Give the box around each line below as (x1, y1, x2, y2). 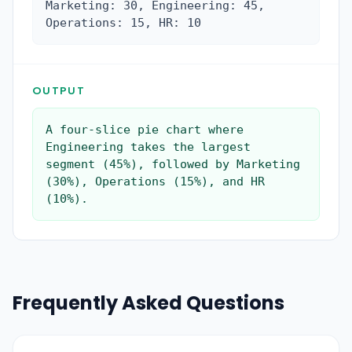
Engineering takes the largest (46, 140, 251, 154)
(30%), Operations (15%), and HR (46, 174, 265, 189)
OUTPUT (32, 84, 85, 97)
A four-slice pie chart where (46, 123, 244, 137)
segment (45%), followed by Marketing (46, 157, 300, 171)
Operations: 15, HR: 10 (46, 16, 201, 30)
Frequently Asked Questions (13, 290, 284, 316)
